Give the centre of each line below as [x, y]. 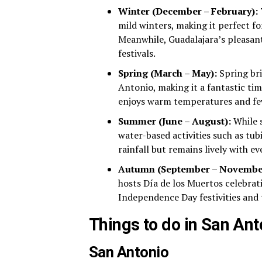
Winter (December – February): [188, 11]
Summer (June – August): [175, 121]
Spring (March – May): [168, 73]
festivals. [137, 53]
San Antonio [129, 252]
